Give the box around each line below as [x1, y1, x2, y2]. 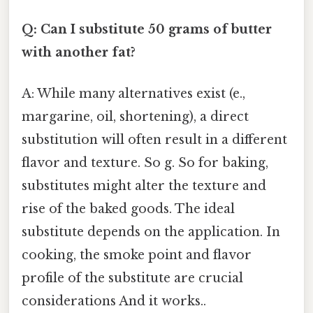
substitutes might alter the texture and [22, 177, 266, 194]
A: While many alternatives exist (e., [22, 85, 245, 101]
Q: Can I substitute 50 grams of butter [22, 21, 272, 37]
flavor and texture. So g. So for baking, [22, 154, 268, 170]
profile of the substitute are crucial [22, 270, 243, 286]
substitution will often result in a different [22, 131, 287, 147]
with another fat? [22, 44, 136, 60]
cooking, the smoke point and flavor [22, 247, 252, 263]
